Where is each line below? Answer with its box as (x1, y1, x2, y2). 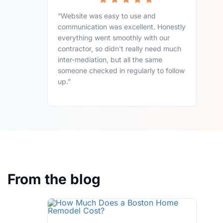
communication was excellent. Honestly (58, 22, 186, 31)
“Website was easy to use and (58, 11, 156, 20)
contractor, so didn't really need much (58, 44, 182, 53)
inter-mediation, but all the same (58, 55, 163, 64)
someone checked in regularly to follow (58, 66, 185, 75)
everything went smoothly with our (58, 33, 170, 42)
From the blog (7, 170, 101, 188)
